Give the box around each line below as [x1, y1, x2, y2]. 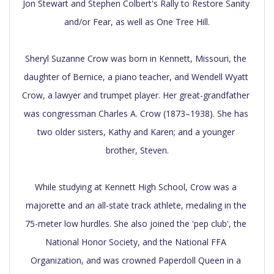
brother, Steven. [105, 144, 169, 156]
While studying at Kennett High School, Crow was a [35, 180, 237, 193]
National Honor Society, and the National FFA [45, 235, 226, 248]
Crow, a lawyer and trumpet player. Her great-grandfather [22, 89, 250, 101]
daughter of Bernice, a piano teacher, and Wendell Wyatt [23, 70, 248, 83]
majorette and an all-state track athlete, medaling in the [25, 199, 246, 211]
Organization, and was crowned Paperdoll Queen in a [31, 254, 241, 266]
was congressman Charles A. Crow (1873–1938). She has [23, 107, 248, 119]
